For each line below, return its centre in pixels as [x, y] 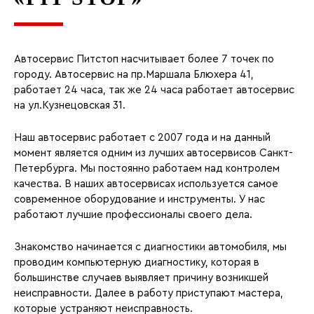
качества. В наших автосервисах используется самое [146, 184]
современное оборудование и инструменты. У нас [139, 199]
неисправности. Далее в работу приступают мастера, [149, 293]
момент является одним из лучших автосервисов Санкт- [153, 153]
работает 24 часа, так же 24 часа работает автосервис [154, 90]
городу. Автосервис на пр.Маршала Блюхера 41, [134, 75]
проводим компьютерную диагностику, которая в [137, 262]
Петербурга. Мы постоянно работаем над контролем [147, 169]
